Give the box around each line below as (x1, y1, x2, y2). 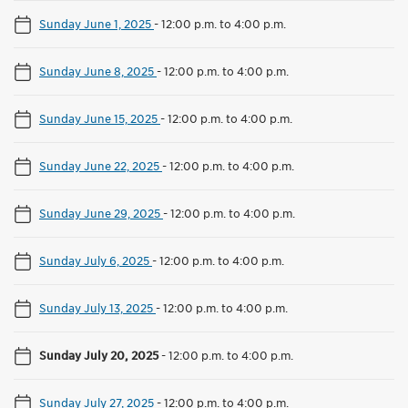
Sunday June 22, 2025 (39, 158, 162, 173)
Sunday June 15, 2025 (39, 110, 160, 126)
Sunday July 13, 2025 (39, 300, 156, 315)
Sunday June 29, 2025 (39, 205, 163, 220)
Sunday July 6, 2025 (39, 252, 152, 268)
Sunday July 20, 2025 (39, 347, 161, 362)
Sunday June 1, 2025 (39, 15, 154, 31)
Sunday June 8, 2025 (39, 63, 157, 78)
